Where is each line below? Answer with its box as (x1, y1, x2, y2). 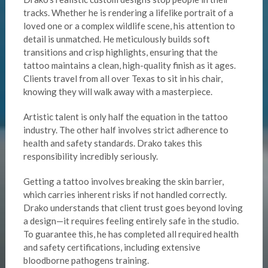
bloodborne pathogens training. (23, 255, 149, 266)
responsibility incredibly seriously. (23, 151, 158, 162)
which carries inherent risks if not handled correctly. (23, 189, 227, 200)
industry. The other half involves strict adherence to (23, 124, 229, 136)
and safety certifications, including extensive (23, 242, 200, 253)
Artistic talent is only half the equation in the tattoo (23, 111, 228, 123)
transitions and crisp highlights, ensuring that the (23, 47, 218, 58)
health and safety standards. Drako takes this (23, 138, 202, 149)
